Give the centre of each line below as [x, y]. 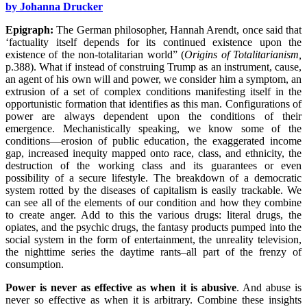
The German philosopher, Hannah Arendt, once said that [179, 29]
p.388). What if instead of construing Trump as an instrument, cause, [153, 66]
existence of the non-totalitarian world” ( [95, 54]
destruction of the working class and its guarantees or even [153, 165]
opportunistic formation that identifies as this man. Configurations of [153, 103]
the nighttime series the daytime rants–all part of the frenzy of [153, 251]
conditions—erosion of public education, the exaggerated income [153, 140]
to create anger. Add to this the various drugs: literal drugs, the [153, 214]
